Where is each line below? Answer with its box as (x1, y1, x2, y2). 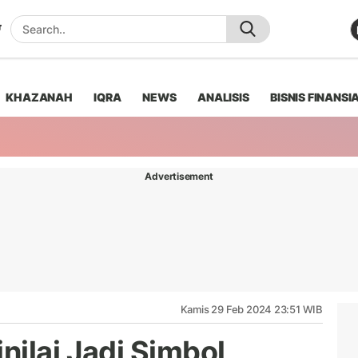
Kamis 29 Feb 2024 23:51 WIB (180, 302, 323, 316)
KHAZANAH (6, 89, 73, 104)
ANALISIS (197, 89, 249, 104)
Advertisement (145, 169, 213, 182)
